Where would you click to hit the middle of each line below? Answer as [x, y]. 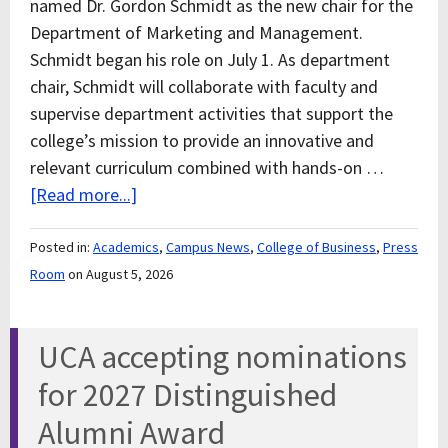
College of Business [316, 247]
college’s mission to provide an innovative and [202, 140]
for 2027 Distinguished [187, 395]
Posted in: [61, 247]
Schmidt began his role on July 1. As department [210, 59]
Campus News [208, 247]
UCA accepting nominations [222, 357]
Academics [126, 247]
